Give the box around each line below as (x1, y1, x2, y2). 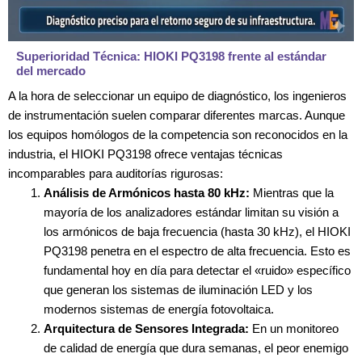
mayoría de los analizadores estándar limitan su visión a (43, 205, 339, 219)
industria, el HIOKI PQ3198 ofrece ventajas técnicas (8, 147, 283, 161)
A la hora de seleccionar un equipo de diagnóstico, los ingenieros (8, 89, 347, 103)
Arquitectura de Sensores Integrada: (43, 322, 249, 335)
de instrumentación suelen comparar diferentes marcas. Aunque (8, 108, 345, 122)
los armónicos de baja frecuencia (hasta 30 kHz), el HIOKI (43, 225, 351, 238)
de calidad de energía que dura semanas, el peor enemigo (43, 341, 348, 355)
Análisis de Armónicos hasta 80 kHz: (43, 186, 250, 200)
